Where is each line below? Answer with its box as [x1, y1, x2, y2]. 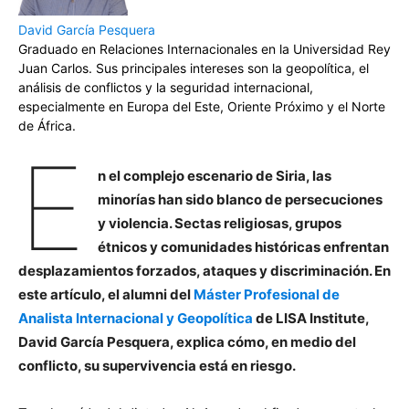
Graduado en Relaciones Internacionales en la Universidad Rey [18, 40, 391, 57]
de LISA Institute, [256, 309, 369, 327]
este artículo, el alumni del [18, 285, 194, 303]
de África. [18, 117, 76, 133]
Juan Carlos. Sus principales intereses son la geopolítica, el [18, 59, 369, 76]
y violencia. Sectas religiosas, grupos [97, 214, 341, 232]
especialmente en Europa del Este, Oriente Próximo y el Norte [18, 98, 385, 114]
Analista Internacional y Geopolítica [18, 309, 256, 327]
